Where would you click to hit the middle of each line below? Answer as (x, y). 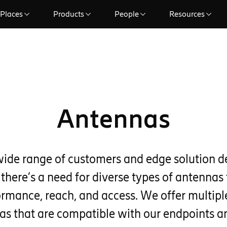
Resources (187, 14)
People (127, 14)
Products (69, 14)
